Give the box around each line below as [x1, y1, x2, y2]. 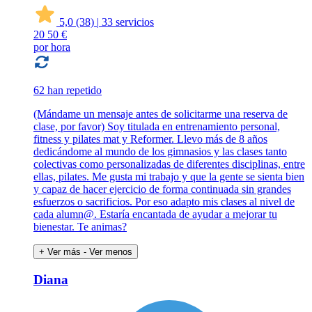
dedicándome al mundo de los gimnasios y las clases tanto [33, 145, 287, 157]
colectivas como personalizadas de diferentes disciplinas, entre [33, 157, 305, 170]
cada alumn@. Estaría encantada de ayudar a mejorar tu [33, 208, 277, 220]
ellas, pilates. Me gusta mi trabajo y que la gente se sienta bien [33, 170, 304, 182]
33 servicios [102, 15, 154, 28]
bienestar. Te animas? [33, 220, 127, 233]
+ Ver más [39, 246, 81, 257]
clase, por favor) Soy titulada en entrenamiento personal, [33, 120, 280, 132]
